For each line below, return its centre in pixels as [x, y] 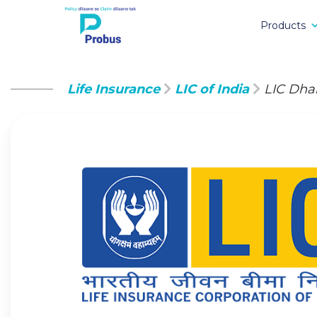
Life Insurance [114, 90]
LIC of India [212, 90]
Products [283, 25]
